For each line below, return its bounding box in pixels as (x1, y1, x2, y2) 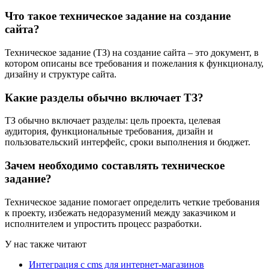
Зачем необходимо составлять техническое (5, 159, 225, 172)
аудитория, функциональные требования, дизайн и (5, 126, 213, 137)
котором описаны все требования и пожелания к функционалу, (5, 58, 264, 68)
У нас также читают (5, 238, 86, 249)
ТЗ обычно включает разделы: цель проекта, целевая (5, 115, 220, 126)
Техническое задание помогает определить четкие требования (5, 196, 259, 207)
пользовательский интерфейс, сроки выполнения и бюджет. (5, 137, 250, 148)
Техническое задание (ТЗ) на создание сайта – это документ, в (5, 47, 259, 58)
